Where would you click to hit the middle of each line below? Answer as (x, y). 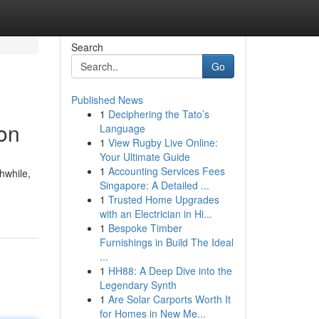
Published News (107, 100)
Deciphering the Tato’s (158, 114)
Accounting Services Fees (166, 171)
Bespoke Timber (145, 228)
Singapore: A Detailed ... (154, 185)
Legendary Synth (138, 285)
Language (122, 128)
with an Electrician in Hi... (156, 214)
